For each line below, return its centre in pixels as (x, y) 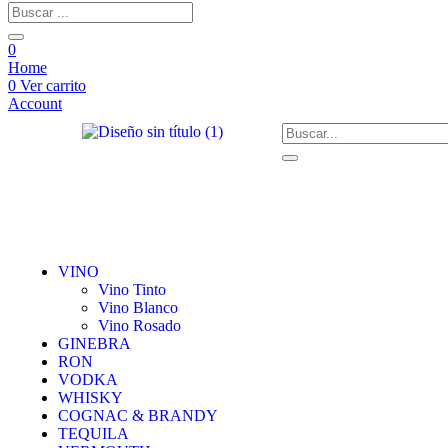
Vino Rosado (139, 325)
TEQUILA (93, 433)
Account (35, 103)
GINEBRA (94, 343)
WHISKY (90, 397)
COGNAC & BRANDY (138, 415)
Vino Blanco (138, 307)
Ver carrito (51, 85)
